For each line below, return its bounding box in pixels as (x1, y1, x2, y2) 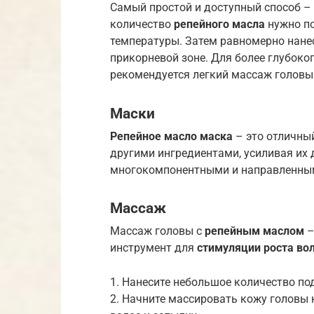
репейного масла (174, 18, 265, 32)
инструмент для (110, 241, 197, 255)
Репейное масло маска (110, 129, 233, 143)
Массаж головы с (110, 224, 205, 238)
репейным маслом (205, 224, 304, 238)
